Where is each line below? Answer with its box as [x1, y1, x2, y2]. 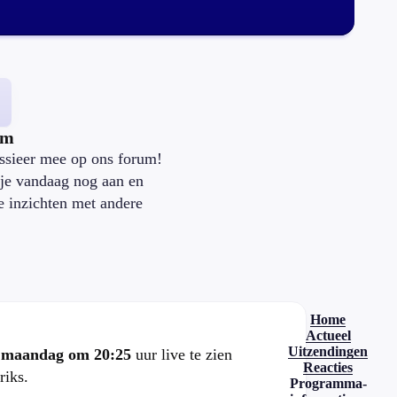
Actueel [305, 328, 351, 343]
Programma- [289, 376, 367, 391]
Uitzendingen [288, 344, 368, 359]
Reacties [303, 360, 353, 375]
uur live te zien [131, 346, 232, 363]
